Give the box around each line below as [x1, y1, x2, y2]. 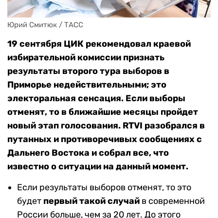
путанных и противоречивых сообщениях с [7, 134, 202, 145]
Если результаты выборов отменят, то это [17, 182, 191, 193]
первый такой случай [43, 196, 140, 207]
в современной [140, 196, 205, 207]
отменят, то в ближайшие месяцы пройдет [7, 107, 198, 118]
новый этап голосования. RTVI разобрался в [7, 120, 205, 131]
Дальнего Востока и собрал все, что [7, 147, 169, 159]
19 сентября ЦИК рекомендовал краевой [7, 38, 191, 50]
